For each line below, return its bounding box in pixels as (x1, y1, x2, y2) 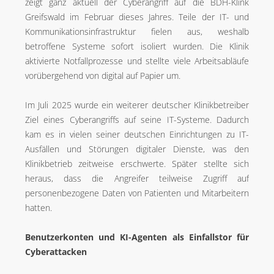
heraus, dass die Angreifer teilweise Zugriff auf (25, 172, 249, 184)
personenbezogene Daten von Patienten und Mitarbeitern (25, 187, 249, 199)
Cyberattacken (25, 246, 87, 257)
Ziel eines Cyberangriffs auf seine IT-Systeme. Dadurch (25, 114, 249, 125)
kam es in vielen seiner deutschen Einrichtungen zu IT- (25, 128, 249, 140)
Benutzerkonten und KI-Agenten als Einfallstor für (25, 231, 249, 243)
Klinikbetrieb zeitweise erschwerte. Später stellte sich (25, 158, 249, 169)
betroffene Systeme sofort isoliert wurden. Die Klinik (25, 40, 249, 52)
